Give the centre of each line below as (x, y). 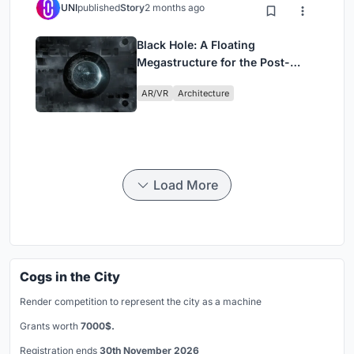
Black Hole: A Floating (196, 44)
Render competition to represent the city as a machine (141, 301)
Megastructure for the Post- (213, 62)
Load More (186, 185)
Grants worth (50, 326)
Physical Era (170, 79)
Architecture (203, 93)
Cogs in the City (70, 276)
